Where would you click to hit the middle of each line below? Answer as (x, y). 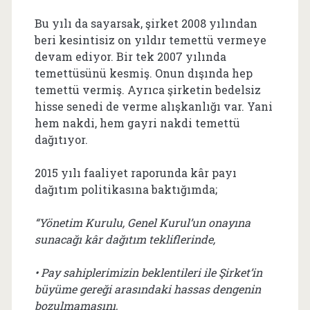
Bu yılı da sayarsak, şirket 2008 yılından (146, 23)
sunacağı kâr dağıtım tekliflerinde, (125, 239)
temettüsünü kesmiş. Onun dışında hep (143, 73)
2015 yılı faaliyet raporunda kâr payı (135, 173)
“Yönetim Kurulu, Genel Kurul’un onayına (142, 222)
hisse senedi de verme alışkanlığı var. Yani (153, 106)
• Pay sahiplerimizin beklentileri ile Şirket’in (148, 272)
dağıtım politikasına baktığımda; (126, 189)
